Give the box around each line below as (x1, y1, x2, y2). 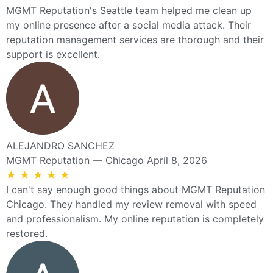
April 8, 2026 (147, 154, 207, 166)
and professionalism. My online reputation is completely (6, 212, 264, 225)
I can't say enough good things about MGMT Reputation (6, 183, 265, 196)
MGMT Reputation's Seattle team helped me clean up (6, 4, 252, 16)
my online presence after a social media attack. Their (6, 18, 251, 31)
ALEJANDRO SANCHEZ (6, 139, 115, 152)
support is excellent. (6, 48, 100, 60)
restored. (6, 227, 48, 239)
